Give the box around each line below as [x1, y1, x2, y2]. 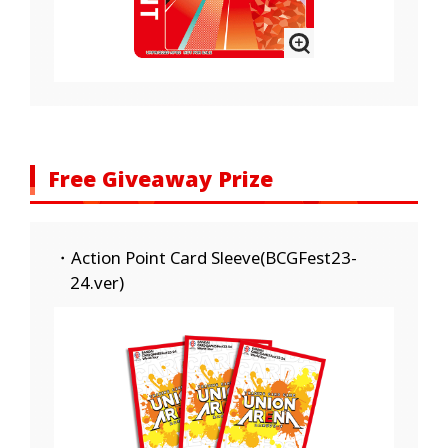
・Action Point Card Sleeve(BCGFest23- [53, 246, 357, 270]
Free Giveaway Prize [47, 164, 273, 194]
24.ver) [70, 271, 125, 295]
